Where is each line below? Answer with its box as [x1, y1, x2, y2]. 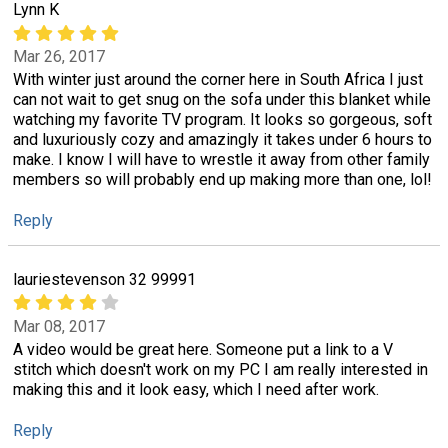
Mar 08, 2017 [13, 316, 105, 336]
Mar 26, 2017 [13, 46, 105, 66]
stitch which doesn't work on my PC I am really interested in [13, 359, 428, 379]
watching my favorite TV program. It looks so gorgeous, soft [13, 110, 432, 130]
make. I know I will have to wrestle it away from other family [13, 150, 430, 170]
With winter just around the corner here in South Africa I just [13, 70, 423, 90]
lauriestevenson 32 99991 [13, 270, 196, 290]
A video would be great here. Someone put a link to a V [13, 339, 393, 359]
